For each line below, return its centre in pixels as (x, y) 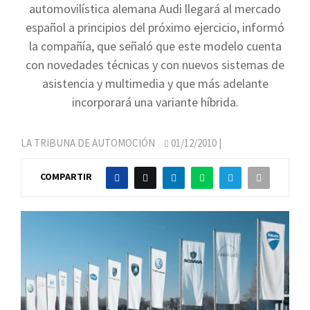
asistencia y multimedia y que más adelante (155, 83)
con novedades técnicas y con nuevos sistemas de (155, 65)
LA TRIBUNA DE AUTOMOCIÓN (88, 143)
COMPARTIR (66, 177)
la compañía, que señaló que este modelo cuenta (155, 46)
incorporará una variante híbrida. (155, 102)
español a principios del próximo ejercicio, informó (155, 27)
